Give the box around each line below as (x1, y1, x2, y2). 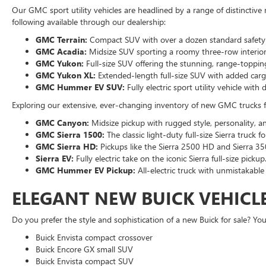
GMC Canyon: (36, 117, 89, 128)
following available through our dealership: (12, 16, 166, 27)
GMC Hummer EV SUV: (36, 81, 125, 93)
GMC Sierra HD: (36, 141, 98, 152)
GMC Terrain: (36, 34, 87, 45)
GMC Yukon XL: (36, 69, 96, 81)
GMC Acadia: (36, 46, 87, 57)
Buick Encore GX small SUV (36, 243, 133, 255)
